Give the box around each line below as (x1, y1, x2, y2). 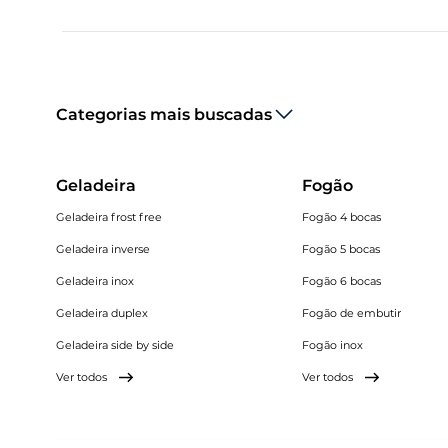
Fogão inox (302, 338, 364, 352)
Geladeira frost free (56, 210, 162, 224)
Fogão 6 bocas (302, 274, 382, 288)
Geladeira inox (56, 274, 134, 288)
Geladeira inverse (56, 242, 150, 256)
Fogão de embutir (302, 306, 402, 320)
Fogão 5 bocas (302, 242, 381, 256)
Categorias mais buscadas (56, 104, 272, 124)
